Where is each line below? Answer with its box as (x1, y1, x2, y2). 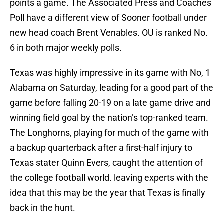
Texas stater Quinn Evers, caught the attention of (10, 157, 203, 168)
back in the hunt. (10, 202, 75, 213)
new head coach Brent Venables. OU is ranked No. (10, 27, 208, 38)
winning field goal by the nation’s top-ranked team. (10, 112, 208, 123)
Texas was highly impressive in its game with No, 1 (10, 67, 210, 78)
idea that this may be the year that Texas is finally (10, 187, 205, 198)
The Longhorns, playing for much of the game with (10, 127, 209, 138)
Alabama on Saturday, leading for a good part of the (10, 82, 213, 93)
